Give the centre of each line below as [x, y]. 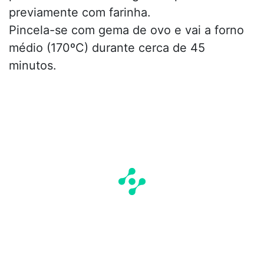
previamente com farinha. [80, 12]
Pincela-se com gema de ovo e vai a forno [126, 30]
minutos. [33, 65]
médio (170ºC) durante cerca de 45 [107, 47]
